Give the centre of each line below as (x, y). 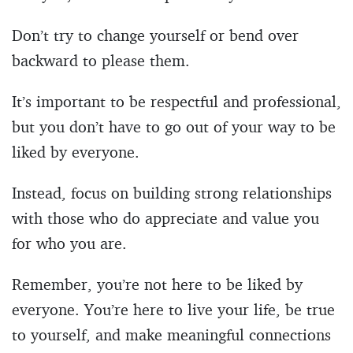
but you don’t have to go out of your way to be (174, 126)
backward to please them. (101, 60)
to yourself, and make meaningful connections (171, 334)
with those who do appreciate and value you (165, 217)
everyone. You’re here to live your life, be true (173, 309)
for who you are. (69, 243)
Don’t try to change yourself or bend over (155, 35)
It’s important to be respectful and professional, (176, 101)
